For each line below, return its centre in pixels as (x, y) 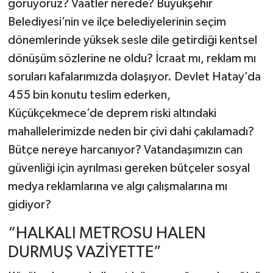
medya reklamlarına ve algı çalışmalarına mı (117, 187)
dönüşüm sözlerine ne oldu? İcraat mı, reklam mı (132, 59)
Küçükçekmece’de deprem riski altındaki (112, 114)
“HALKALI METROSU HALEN (107, 234)
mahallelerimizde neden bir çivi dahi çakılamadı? (131, 132)
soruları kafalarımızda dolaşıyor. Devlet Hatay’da (134, 77)
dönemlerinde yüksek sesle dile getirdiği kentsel (132, 41)
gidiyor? (29, 205)
